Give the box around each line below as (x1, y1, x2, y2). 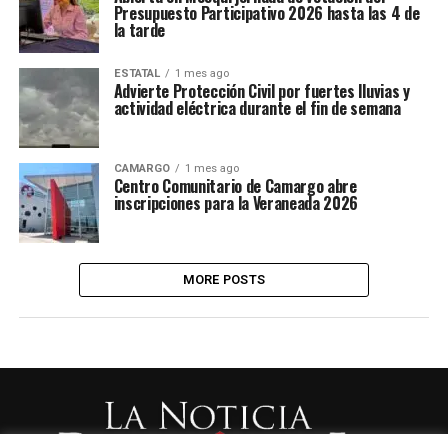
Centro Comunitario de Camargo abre (113, 174, 357, 199)
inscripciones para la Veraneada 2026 (113, 191, 359, 216)
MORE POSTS (182, 272, 266, 288)
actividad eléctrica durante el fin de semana (113, 96, 401, 121)
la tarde (113, 18, 166, 43)
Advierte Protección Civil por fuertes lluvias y (113, 79, 410, 104)
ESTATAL (113, 67, 160, 81)
